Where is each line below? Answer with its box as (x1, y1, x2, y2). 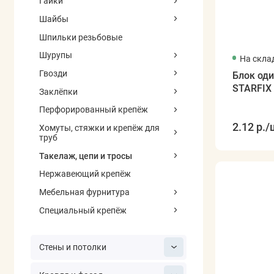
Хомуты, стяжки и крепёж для (39, 123, 160, 133)
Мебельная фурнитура (39, 187, 130, 198)
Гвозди (39, 68, 67, 78)
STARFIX (232, 83, 272, 95)
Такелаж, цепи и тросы (39, 150, 132, 161)
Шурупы (39, 50, 72, 61)
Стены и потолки (39, 242, 106, 253)
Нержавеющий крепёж (39, 169, 131, 179)
